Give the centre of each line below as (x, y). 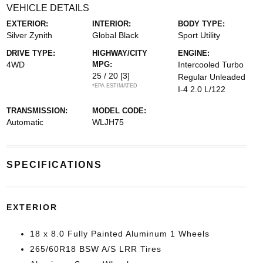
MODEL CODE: (119, 111)
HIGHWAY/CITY (119, 53)
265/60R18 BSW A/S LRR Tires (95, 249)
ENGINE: (194, 53)
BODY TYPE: (202, 24)
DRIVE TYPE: (31, 53)
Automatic (25, 122)
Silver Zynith (29, 35)
